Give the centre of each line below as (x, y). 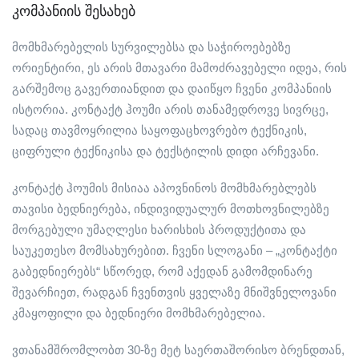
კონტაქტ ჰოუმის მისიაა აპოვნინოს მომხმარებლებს (164, 188)
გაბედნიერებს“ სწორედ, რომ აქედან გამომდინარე (162, 271)
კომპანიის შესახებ (74, 11)
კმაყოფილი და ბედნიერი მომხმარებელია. (139, 313)
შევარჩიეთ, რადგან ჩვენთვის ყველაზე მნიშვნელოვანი (174, 292)
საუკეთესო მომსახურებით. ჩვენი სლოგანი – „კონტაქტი (175, 250)
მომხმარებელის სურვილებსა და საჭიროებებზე (151, 47)
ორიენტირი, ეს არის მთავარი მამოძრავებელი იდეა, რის (179, 68)
